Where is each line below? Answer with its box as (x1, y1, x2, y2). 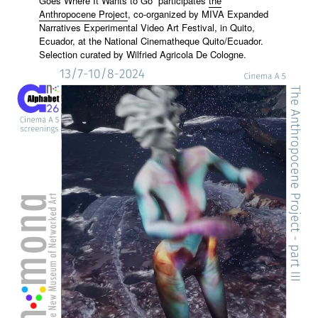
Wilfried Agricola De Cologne (126, 47, 243, 61)
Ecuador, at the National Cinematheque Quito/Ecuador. (38, 33, 263, 48)
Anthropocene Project (38, 6, 128, 21)
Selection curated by (38, 47, 126, 61)
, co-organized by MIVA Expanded (127, 6, 268, 21)
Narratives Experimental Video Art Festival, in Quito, (38, 20, 255, 34)
